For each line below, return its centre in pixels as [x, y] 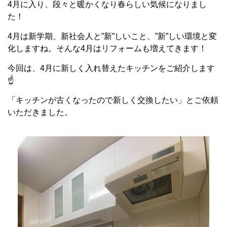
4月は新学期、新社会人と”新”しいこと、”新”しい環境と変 [112, 36]
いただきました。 [40, 112]
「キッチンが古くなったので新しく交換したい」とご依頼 [113, 100]
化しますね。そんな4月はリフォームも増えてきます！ [107, 48]
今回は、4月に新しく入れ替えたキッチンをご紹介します [111, 68]
